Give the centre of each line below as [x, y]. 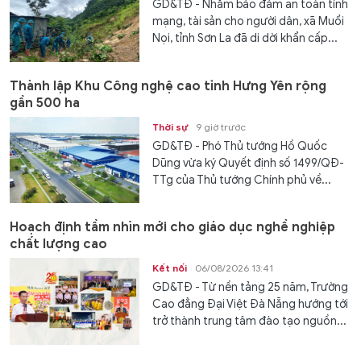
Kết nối [170, 268]
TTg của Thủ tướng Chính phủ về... [242, 180]
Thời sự [170, 127]
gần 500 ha [45, 103]
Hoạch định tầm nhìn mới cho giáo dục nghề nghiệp [172, 228]
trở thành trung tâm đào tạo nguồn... [250, 322]
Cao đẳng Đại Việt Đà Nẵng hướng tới [251, 305]
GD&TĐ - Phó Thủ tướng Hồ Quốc [240, 146]
